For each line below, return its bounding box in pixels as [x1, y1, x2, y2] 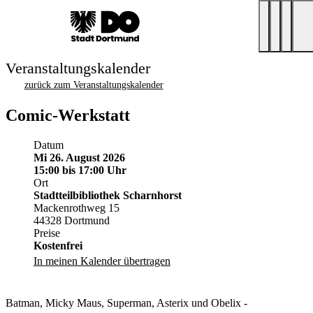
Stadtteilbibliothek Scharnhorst [34, 189, 182, 201]
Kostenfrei [34, 239, 82, 252]
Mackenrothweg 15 [34, 201, 119, 214]
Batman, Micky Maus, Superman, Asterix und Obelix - [6, 296, 247, 309]
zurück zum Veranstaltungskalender [24, 80, 163, 90]
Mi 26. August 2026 [34, 151, 125, 163]
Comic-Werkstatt [6, 105, 130, 124]
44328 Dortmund [34, 214, 110, 226]
